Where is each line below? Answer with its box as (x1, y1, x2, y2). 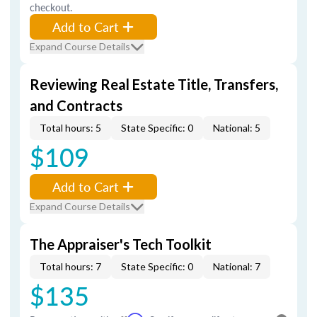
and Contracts (30, 97, 122, 114)
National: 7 (213, 260, 260, 272)
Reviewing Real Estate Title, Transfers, (30, 76, 278, 93)
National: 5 (213, 122, 260, 134)
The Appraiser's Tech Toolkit (30, 236, 212, 253)
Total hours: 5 (40, 122, 101, 134)
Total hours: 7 (40, 260, 101, 272)
